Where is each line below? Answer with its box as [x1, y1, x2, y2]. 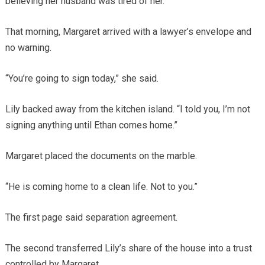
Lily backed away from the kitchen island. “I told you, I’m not [5, 104, 250, 115]
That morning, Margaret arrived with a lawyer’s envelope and [5, 26, 251, 38]
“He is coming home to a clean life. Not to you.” [5, 181, 198, 193]
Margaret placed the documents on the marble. [5, 150, 197, 162]
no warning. [5, 42, 51, 54]
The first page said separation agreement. [5, 212, 177, 224]
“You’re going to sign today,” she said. [5, 73, 159, 85]
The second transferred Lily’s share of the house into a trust [5, 243, 252, 254]
